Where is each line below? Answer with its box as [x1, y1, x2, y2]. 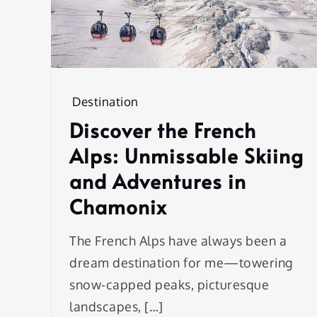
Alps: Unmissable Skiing [69, 142, 304, 170]
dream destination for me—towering [69, 255, 293, 271]
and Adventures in [69, 167, 246, 195]
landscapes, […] [69, 299, 163, 315]
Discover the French [69, 116, 256, 144]
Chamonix [69, 192, 167, 221]
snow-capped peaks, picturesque [69, 277, 269, 293]
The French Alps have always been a [69, 233, 287, 249]
